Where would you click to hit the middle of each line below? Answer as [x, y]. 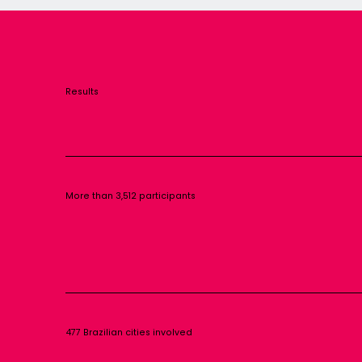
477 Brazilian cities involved [128, 333]
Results [82, 92]
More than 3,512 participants [130, 196]
